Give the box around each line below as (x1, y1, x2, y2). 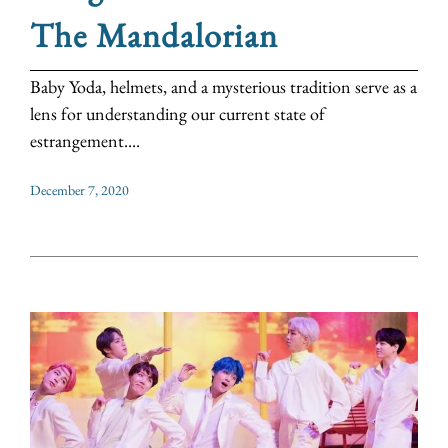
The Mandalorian (30, 13, 278, 58)
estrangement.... (30, 129, 140, 153)
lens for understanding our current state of (30, 102, 325, 126)
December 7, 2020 (30, 181, 129, 200)
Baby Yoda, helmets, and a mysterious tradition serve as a (30, 75, 417, 99)
